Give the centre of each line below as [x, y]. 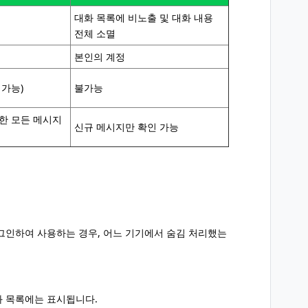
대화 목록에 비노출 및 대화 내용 [144, 18]
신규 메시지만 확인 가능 [126, 127]
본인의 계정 [100, 57]
